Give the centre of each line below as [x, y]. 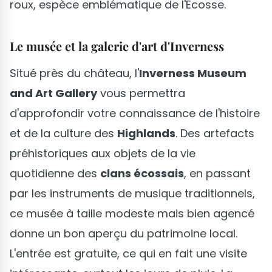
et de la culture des [63, 133]
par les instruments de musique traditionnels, [132, 193]
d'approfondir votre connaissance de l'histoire [135, 113]
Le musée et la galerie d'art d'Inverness [117, 46]
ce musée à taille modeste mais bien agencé [132, 213]
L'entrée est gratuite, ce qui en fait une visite [128, 253]
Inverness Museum [193, 73]
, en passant [217, 173]
